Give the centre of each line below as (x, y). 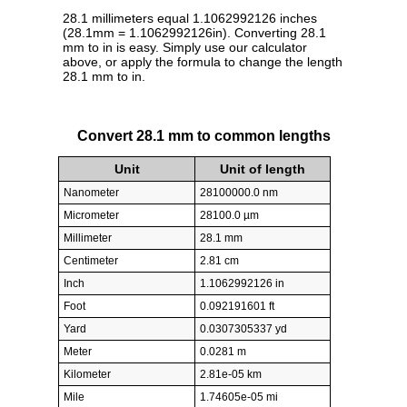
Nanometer (91, 193)
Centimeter (91, 261)
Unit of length (263, 169)
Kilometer (87, 375)
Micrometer (91, 216)
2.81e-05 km (231, 375)
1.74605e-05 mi (239, 397)
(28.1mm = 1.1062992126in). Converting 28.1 (194, 33)
